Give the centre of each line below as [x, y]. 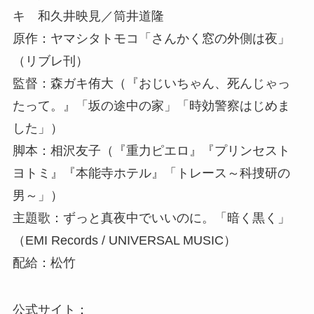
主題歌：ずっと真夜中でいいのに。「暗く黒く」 [151, 218]
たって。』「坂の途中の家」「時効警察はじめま [151, 105]
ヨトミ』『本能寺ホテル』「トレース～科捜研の [151, 173]
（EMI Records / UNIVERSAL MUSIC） [124, 240]
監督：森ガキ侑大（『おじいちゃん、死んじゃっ [151, 83]
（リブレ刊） [50, 61]
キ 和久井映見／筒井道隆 [88, 16]
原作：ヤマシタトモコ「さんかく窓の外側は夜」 [151, 38]
